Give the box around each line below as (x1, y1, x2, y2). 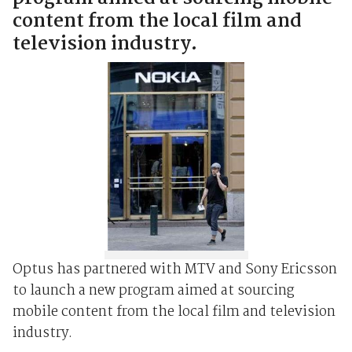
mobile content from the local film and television (12, 301, 335, 324)
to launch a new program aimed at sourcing (12, 280, 295, 303)
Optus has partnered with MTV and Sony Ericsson (12, 258, 337, 282)
